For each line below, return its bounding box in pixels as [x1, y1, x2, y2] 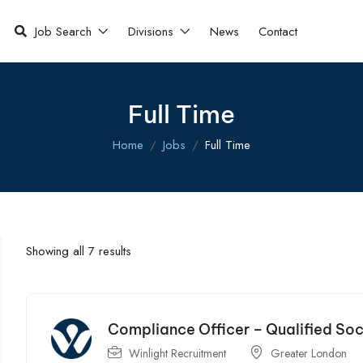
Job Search [35, 22, 96, 41]
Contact [258, 22, 298, 41]
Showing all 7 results [26, 241, 132, 260]
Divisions [128, 22, 178, 41]
